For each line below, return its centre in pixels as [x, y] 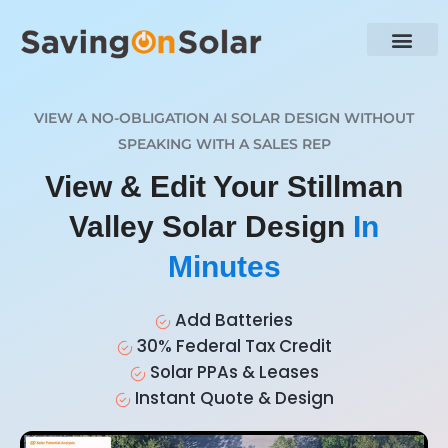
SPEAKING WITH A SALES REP [224, 144]
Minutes [224, 267]
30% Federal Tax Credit [232, 346]
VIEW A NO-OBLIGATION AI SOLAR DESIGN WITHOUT [224, 118]
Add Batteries [232, 320]
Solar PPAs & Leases [232, 372]
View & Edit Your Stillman [224, 187]
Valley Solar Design [211, 227]
